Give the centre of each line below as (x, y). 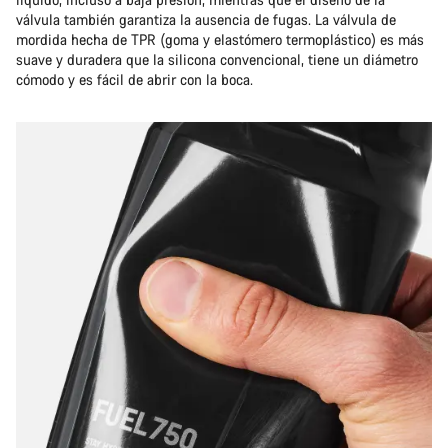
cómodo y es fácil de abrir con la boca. (134, 79)
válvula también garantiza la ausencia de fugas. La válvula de (206, 19)
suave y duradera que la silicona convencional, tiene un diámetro (217, 59)
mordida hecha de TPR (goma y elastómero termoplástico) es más (220, 39)
